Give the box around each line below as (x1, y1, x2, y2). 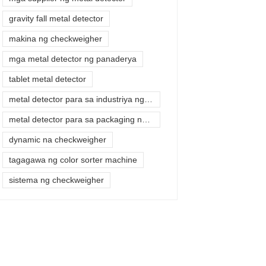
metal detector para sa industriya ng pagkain (144, 94, 153, 104)
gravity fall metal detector (8, 14, 103, 23)
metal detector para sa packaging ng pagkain (141, 115, 150, 124)
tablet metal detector (8, 74, 86, 84)
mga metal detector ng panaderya (8, 54, 137, 64)
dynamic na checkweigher (8, 135, 106, 144)
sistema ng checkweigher (8, 175, 104, 185)
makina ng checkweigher (8, 34, 102, 43)
